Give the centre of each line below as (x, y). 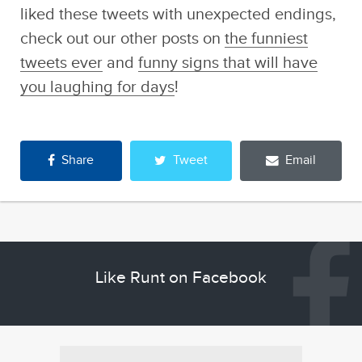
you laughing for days (97, 88)
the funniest (266, 40)
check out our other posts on (122, 40)
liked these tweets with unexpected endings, (178, 15)
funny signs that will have (227, 64)
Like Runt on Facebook (181, 278)
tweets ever (61, 64)
